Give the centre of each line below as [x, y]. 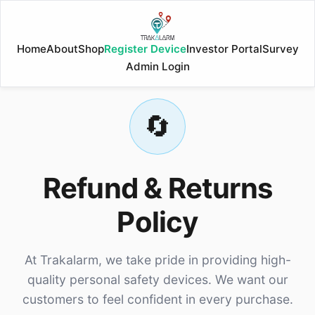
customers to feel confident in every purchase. [157, 299]
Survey [280, 49]
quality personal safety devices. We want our [157, 279]
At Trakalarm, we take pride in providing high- [157, 260]
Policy [157, 222]
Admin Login [157, 66]
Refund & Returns [157, 188]
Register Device [145, 49]
